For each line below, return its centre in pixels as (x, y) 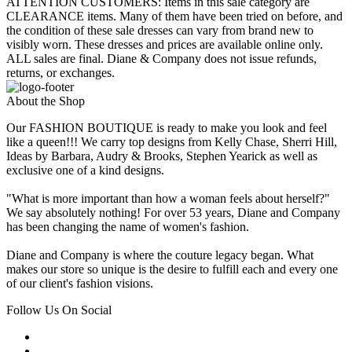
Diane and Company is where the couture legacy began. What (160, 255)
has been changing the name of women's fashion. (128, 227)
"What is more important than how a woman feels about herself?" (168, 199)
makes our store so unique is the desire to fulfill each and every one (172, 269)
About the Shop (46, 101)
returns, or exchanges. (60, 73)
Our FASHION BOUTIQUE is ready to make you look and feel (167, 128)
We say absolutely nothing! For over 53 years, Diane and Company (173, 213)
